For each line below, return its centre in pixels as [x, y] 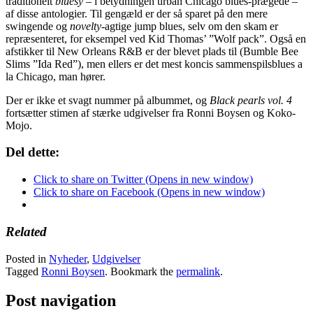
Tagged [23, 271]
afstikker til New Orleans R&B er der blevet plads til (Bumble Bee [152, 51]
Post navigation [61, 301]
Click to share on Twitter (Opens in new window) [143, 180]
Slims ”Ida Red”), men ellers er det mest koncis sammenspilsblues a [154, 64]
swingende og [38, 26]
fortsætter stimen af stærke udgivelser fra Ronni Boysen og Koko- [151, 112]
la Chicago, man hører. [56, 76]
